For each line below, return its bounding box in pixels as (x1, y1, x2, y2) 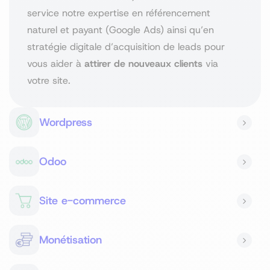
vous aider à (27, 57, 84, 70)
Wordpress (39, 115, 92, 130)
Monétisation (39, 232, 102, 247)
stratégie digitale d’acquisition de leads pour (27, 40, 225, 53)
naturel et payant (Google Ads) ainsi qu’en (27, 24, 214, 36)
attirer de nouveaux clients (84, 57, 202, 70)
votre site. (27, 74, 71, 87)
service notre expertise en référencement (27, 7, 210, 19)
